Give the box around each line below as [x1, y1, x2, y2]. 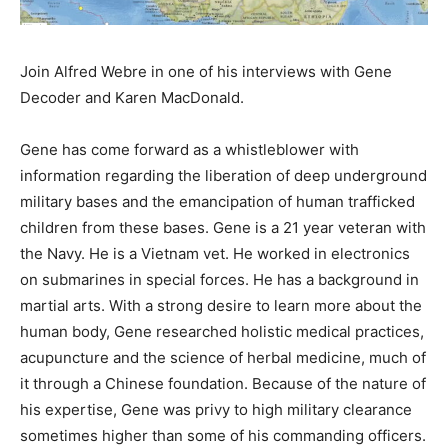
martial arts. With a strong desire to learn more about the [20, 296, 422, 316]
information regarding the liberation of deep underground [20, 166, 427, 186]
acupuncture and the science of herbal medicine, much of [20, 348, 426, 368]
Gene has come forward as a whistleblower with [20, 140, 359, 160]
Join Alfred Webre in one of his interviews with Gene [20, 62, 392, 82]
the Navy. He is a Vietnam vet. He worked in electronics [20, 244, 410, 264]
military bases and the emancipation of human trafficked [20, 192, 415, 212]
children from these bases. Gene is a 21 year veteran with [20, 218, 426, 238]
